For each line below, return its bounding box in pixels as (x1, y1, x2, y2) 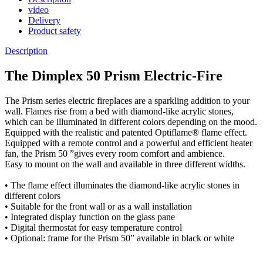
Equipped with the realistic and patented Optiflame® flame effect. (5, 127, 247, 137)
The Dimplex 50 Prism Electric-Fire (5, 68, 222, 83)
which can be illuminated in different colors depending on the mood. (5, 116, 257, 127)
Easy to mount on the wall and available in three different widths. (5, 159, 245, 169)
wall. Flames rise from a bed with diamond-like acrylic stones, (5, 106, 234, 116)
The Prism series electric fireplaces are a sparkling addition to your (5, 95, 249, 106)
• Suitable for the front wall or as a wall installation (5, 201, 192, 211)
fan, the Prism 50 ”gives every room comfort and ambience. (5, 148, 225, 159)
